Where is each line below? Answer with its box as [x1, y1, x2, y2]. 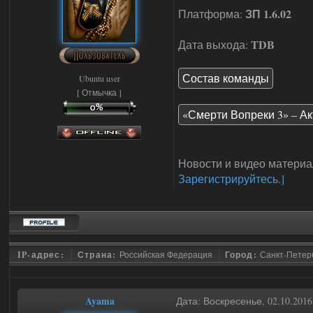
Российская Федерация [119, 249, 212, 260]
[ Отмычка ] [77, 87, 122, 98]
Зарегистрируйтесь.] [178, 171, 284, 186]
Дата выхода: [178, 37, 251, 52]
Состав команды [182, 71, 269, 85]
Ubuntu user [78, 73, 120, 84]
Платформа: [178, 6, 245, 21]
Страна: [78, 249, 119, 261]
